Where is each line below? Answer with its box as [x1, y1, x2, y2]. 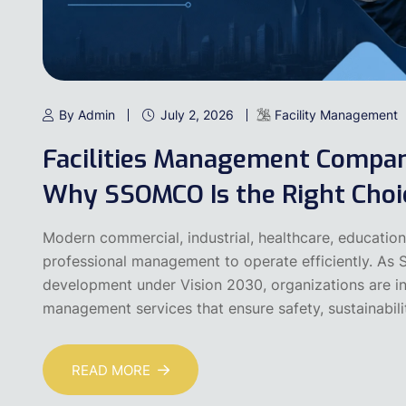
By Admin [59, 107, 115, 123]
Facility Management [275, 107, 398, 123]
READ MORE [72, 361, 150, 379]
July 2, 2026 [160, 107, 234, 123]
